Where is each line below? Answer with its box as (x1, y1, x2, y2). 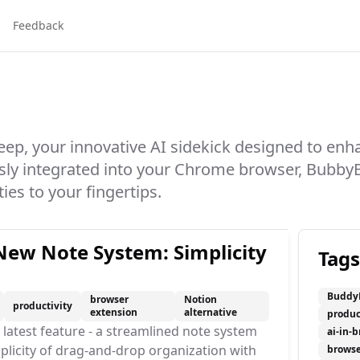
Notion (183, 292, 217, 306)
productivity (13, 299, 73, 313)
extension (90, 305, 138, 319)
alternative (183, 305, 237, 319)
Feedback (13, 18, 63, 33)
